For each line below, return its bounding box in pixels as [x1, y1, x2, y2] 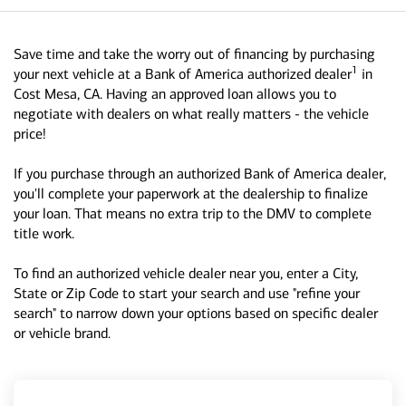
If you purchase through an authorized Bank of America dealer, [14, 165, 386, 182]
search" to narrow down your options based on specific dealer [14, 304, 378, 322]
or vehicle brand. [14, 324, 111, 342]
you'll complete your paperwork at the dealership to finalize [14, 185, 368, 202]
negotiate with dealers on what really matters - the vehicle [14, 105, 369, 122]
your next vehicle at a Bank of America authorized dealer [14, 65, 352, 82]
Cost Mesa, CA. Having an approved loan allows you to [14, 85, 336, 102]
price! [14, 125, 46, 142]
